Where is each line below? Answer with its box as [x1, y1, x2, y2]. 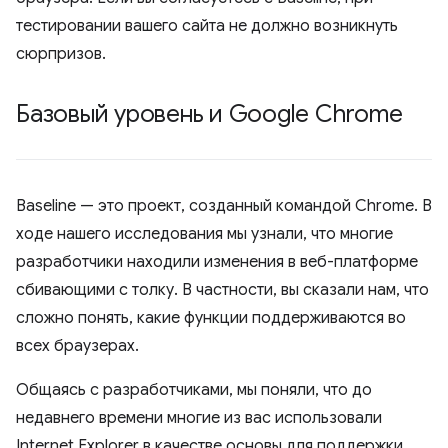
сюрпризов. [16, 44, 106, 64]
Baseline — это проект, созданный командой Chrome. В [16, 196, 432, 216]
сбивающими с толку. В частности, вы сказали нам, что [16, 280, 429, 300]
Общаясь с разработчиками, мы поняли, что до [16, 380, 372, 400]
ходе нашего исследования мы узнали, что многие [16, 224, 393, 244]
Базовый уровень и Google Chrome [16, 99, 403, 129]
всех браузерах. [16, 336, 139, 356]
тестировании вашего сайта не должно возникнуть [16, 16, 398, 36]
